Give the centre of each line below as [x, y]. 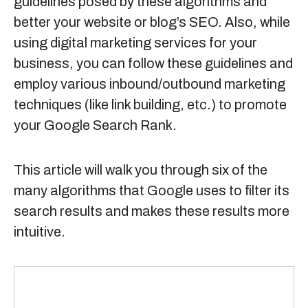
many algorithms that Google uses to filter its [152, 190]
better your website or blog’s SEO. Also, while [152, 22]
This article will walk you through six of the [141, 170]
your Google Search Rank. [95, 125]
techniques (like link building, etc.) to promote [150, 104]
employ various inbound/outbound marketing [150, 84]
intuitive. [40, 232]
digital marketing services [128, 43]
